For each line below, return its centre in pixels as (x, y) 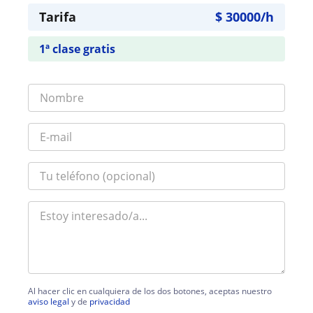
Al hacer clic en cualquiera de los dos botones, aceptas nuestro (150, 291)
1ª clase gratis (77, 49)
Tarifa (58, 17)
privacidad (110, 301)
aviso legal (49, 301)
